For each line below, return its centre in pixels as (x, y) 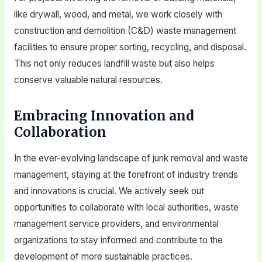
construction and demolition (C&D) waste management (125, 31)
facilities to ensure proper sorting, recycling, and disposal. (130, 47)
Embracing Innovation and (104, 116)
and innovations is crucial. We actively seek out (109, 191)
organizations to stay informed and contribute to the (118, 240)
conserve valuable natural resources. (88, 80)
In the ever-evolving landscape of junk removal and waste (131, 158)
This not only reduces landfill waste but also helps (114, 64)
